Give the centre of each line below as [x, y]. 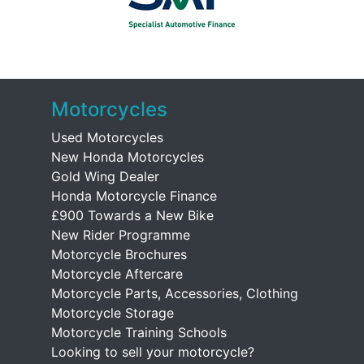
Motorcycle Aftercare [117, 274]
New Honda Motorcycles [128, 157]
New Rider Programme [121, 235]
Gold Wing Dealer [105, 176]
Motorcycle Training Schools [139, 332]
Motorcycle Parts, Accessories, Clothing [175, 293]
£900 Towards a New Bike [132, 215]
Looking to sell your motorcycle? [153, 352]
